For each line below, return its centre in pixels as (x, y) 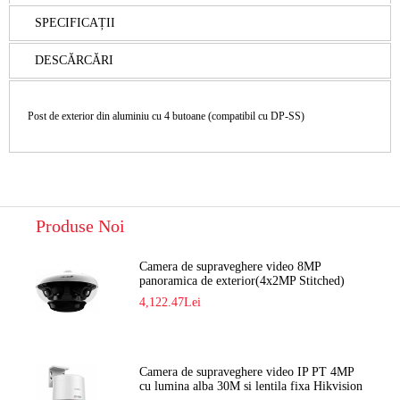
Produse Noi (80, 225)
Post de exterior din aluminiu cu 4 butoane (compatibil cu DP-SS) (166, 116)
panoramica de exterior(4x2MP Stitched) (242, 280)
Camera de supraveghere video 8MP (230, 266)
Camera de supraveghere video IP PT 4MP (247, 371)
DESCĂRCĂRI (74, 60)
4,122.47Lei (171, 302)
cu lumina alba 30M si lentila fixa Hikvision (251, 386)
